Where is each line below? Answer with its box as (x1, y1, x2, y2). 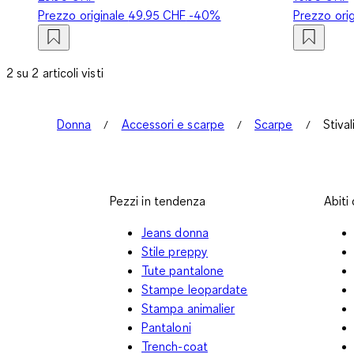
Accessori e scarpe (121, 115, 224, 132)
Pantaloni (141, 318, 191, 335)
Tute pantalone (141, 262, 224, 278)
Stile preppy (141, 243, 208, 259)
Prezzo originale (38, 6, 129, 23)
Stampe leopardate (141, 281, 248, 297)
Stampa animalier (141, 299, 235, 316)
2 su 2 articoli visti (6, 64, 104, 81)
